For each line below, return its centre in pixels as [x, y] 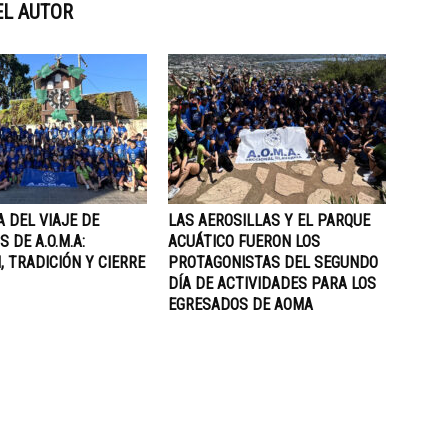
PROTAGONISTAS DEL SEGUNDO [273, 262]
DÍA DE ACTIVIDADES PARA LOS [272, 283]
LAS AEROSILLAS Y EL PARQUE [269, 220]
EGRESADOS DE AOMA [240, 304]
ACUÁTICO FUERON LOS [244, 241]
